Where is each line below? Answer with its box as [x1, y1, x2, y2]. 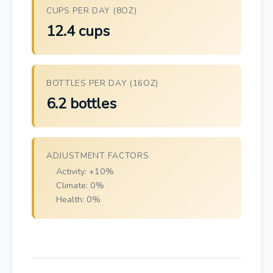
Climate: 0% [56, 179, 104, 191]
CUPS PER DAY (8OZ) [46, 5, 137, 16]
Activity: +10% [56, 165, 114, 177]
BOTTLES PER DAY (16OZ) [46, 77, 158, 89]
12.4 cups [46, 21, 110, 41]
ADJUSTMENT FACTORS [46, 150, 149, 161]
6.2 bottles [46, 94, 116, 113]
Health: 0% [56, 193, 101, 205]
